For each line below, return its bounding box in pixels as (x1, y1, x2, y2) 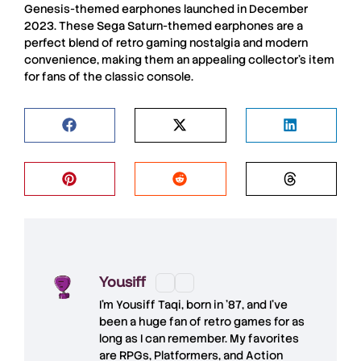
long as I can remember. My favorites (99, 331, 299, 346)
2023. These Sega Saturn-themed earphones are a (24, 18, 303, 33)
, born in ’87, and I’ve (181, 297, 288, 313)
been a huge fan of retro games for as (99, 314, 305, 330)
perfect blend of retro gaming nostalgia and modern (24, 35, 308, 50)
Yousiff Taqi (116, 297, 181, 313)
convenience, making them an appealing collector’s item (24, 52, 334, 67)
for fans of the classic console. (24, 68, 193, 84)
